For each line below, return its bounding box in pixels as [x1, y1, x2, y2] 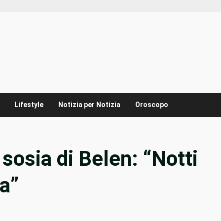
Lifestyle [14, 101, 43, 109]
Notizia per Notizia [58, 101, 120, 109]
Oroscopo [135, 101, 168, 109]
